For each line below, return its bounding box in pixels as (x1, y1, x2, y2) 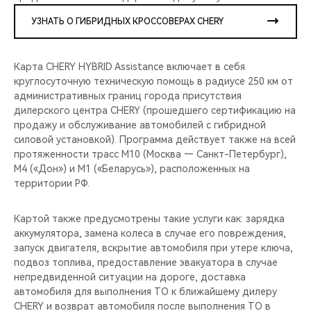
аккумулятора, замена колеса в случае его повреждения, (14, 227, 286, 239)
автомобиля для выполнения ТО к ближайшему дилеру (14, 285, 277, 297)
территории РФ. (14, 177, 90, 189)
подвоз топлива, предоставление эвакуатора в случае (14, 256, 278, 268)
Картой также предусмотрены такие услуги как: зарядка (14, 212, 285, 224)
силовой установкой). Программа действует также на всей (14, 133, 296, 145)
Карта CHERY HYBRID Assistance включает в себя (14, 60, 245, 72)
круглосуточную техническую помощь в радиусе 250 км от (14, 75, 293, 87)
